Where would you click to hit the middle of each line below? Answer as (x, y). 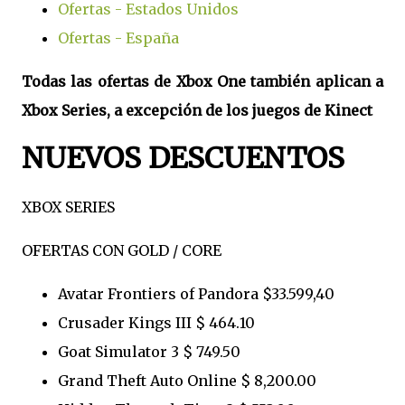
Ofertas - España (118, 38)
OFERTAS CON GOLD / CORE (122, 250)
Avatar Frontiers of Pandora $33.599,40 (196, 293)
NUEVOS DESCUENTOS (183, 159)
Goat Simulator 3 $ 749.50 (149, 351)
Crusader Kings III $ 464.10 (156, 322)
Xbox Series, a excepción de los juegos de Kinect (197, 110)
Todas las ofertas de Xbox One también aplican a (202, 81)
